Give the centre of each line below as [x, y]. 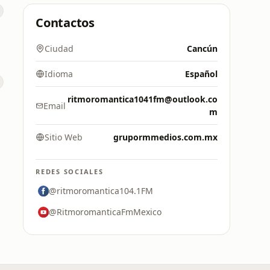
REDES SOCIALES [70, 171]
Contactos [65, 23]
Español [201, 74]
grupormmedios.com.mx [165, 137]
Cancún [202, 49]
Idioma [59, 74]
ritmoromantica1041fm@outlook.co [143, 99]
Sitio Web [64, 137]
